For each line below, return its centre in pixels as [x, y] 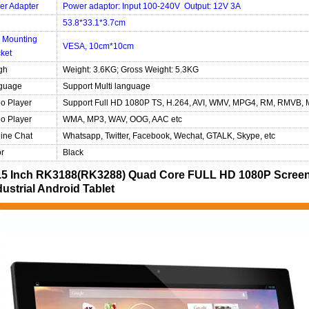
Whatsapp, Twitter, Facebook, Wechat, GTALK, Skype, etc [168, 136]
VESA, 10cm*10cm [97, 46]
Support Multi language [106, 86]
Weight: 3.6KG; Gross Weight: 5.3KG [130, 70]
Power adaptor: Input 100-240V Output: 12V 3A [151, 6]
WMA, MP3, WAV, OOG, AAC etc [121, 119]
